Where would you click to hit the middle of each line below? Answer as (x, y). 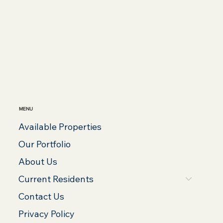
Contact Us (41, 196)
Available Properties (60, 126)
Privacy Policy (46, 214)
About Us (38, 161)
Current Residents (56, 179)
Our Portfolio (44, 144)
